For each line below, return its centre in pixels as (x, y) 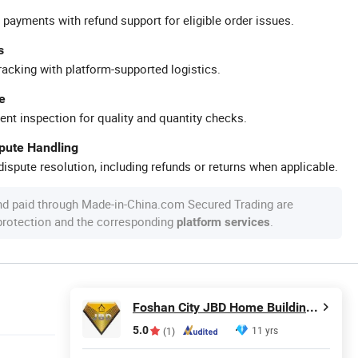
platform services (223, 222)
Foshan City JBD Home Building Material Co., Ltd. (312, 307)
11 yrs (265, 330)
